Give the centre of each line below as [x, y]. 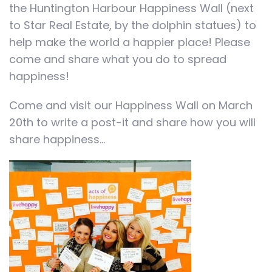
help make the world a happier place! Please [130, 42]
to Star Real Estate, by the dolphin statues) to [133, 25]
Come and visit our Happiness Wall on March [131, 105]
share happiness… [57, 139]
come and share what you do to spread [118, 59]
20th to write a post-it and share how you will [132, 122]
